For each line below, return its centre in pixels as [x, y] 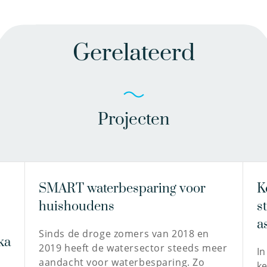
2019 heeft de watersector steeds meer [133, 248]
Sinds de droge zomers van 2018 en [124, 234]
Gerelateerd [133, 54]
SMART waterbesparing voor [122, 189]
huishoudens [77, 207]
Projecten [133, 119]
